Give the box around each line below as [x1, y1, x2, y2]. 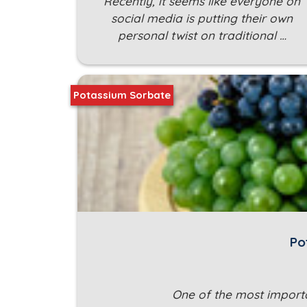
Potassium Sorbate [73, 88, 171, 102]
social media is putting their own [111, 11, 293, 26]
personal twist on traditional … [117, 28, 286, 43]
